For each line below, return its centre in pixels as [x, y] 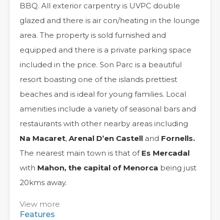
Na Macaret [42, 138]
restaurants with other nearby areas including [104, 124]
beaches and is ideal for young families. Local [103, 94]
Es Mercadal [165, 153]
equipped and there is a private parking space [106, 50]
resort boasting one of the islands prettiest [98, 79]
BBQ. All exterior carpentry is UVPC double [100, 6]
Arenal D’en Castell [106, 138]
